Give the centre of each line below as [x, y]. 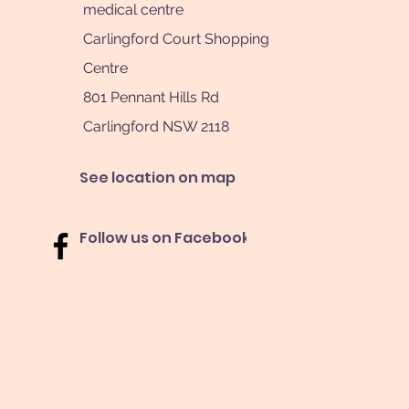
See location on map [157, 178]
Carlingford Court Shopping [177, 39]
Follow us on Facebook [164, 238]
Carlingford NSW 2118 [157, 126]
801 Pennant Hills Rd [152, 97]
